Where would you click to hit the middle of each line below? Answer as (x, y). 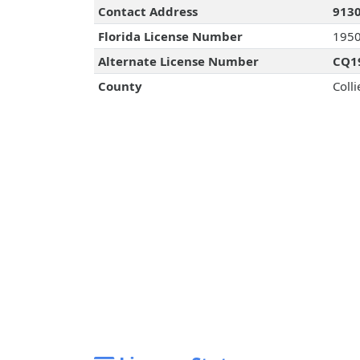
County (120, 86)
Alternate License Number (178, 61)
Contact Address (147, 12)
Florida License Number (170, 37)
